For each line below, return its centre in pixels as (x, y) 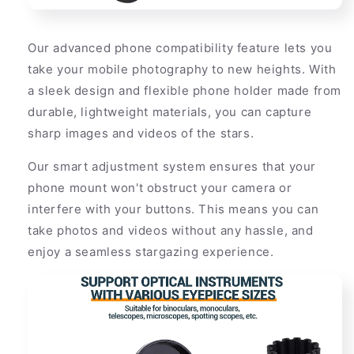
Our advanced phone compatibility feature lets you (180, 47)
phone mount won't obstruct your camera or (160, 187)
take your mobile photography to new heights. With (182, 69)
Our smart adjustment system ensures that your (172, 166)
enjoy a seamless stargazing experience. (151, 251)
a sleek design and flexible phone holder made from (185, 90)
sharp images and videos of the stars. (141, 133)
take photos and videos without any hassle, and (171, 230)
